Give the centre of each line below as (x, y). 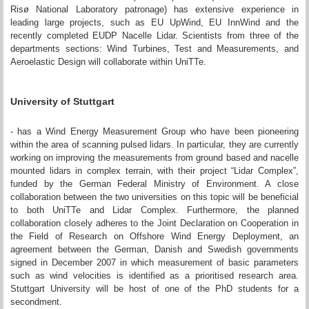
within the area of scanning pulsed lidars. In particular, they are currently (154, 144)
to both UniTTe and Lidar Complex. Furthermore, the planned (154, 210)
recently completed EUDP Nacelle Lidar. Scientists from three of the (154, 35)
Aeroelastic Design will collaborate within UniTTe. (108, 61)
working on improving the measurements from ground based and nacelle (154, 157)
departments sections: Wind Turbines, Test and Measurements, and (154, 48)
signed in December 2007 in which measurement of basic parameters (154, 262)
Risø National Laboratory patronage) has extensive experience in (154, 9)
